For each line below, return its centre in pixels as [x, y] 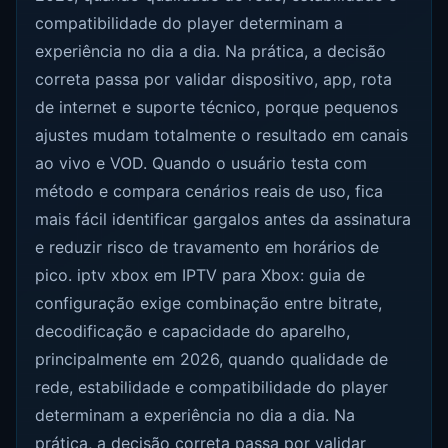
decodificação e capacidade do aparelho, [193, 330]
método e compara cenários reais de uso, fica [209, 190]
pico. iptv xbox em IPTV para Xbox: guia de [200, 274]
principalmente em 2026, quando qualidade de [212, 358]
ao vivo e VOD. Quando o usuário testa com [201, 162]
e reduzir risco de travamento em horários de [207, 246]
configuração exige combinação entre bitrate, [209, 302]
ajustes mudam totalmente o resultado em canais [222, 134]
